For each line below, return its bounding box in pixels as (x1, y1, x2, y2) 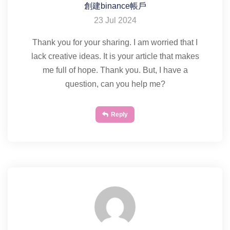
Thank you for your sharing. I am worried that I (32, 38, 198, 47)
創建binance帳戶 (84, 2, 146, 10)
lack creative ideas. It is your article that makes (31, 52, 199, 61)
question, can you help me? (65, 80, 165, 88)
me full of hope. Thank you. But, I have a (42, 66, 188, 74)
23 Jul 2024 (93, 16, 137, 25)
